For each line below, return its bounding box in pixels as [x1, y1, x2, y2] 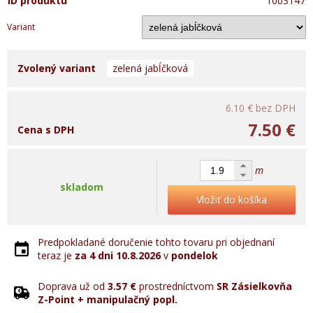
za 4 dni [75, 249, 113, 262]
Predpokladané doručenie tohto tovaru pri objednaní [38, 235, 275, 249]
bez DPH [256, 101, 296, 115]
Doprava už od [38, 279, 108, 293]
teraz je [38, 249, 75, 262]
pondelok [171, 249, 218, 262]
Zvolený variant [17, 61, 96, 75]
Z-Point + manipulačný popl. [38, 293, 177, 306]
